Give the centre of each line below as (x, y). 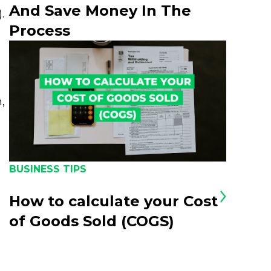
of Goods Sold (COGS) (92, 221)
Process (40, 31)
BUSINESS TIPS (48, 169)
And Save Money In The (100, 11)
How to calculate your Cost (114, 201)
